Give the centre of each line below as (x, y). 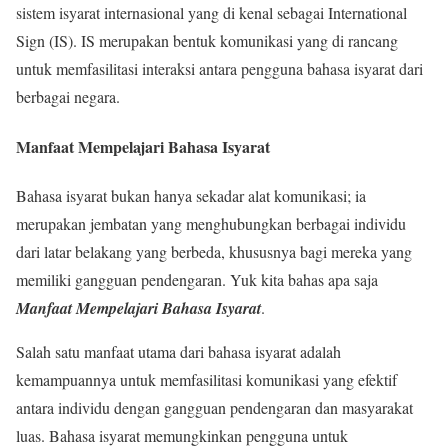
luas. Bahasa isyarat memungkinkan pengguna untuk (182, 435)
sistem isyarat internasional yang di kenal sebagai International (211, 13)
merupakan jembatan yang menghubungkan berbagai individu (211, 223)
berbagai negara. (68, 97)
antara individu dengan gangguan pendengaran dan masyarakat (214, 407)
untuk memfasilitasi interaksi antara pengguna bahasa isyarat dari (219, 69)
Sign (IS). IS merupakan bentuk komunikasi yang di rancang (207, 41)
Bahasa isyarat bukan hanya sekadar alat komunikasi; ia (191, 195)
